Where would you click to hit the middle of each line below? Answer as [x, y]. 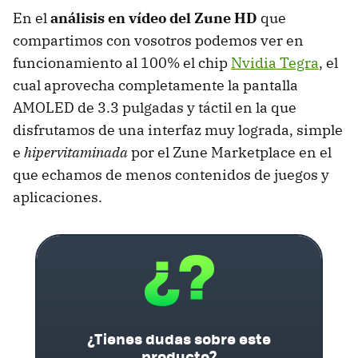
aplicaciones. [58, 197]
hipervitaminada [76, 152]
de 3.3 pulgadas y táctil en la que [185, 107]
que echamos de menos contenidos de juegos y [171, 174]
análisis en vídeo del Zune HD [154, 18]
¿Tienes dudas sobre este [179, 338]
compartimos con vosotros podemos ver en [158, 40]
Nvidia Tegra [275, 62]
